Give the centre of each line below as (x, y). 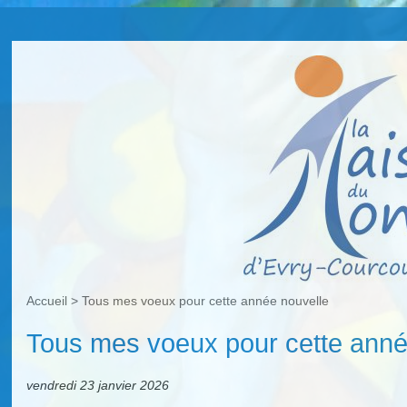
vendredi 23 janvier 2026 (98, 385)
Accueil (47, 301)
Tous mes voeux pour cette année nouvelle (206, 301)
